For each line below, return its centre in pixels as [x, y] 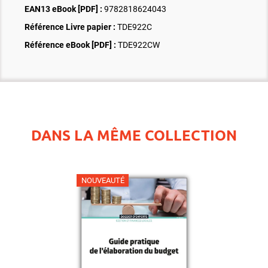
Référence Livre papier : [70, 27]
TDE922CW [138, 45]
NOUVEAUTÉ [103, 181]
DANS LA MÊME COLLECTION [134, 135]
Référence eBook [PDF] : [71, 45]
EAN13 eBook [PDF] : [64, 9]
